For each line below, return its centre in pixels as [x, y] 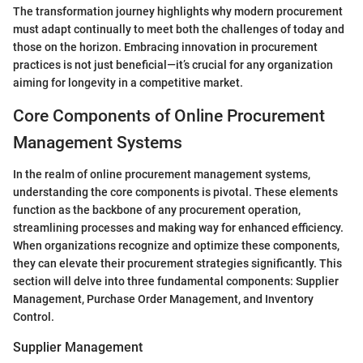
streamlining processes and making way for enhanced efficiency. [178, 227]
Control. [34, 316]
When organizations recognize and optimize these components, [176, 245]
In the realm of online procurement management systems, [162, 174]
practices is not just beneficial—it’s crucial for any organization [173, 65]
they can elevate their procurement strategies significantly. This [177, 263]
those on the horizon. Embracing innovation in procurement [165, 47]
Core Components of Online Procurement [169, 116]
